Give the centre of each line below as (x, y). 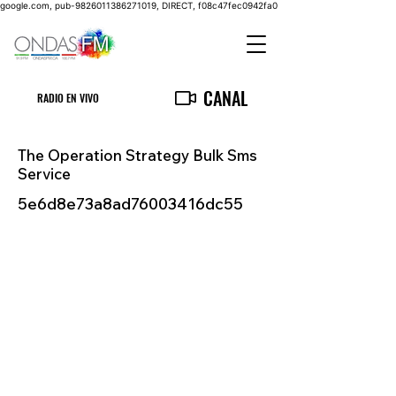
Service (44, 174)
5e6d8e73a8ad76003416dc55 (130, 204)
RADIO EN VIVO (69, 98)
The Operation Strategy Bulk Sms (137, 155)
